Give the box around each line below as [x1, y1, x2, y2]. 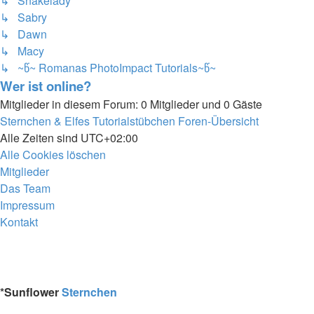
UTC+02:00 [81, 130, 138, 146]
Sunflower [4, 284, 62, 301]
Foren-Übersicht [178, 113, 259, 130]
